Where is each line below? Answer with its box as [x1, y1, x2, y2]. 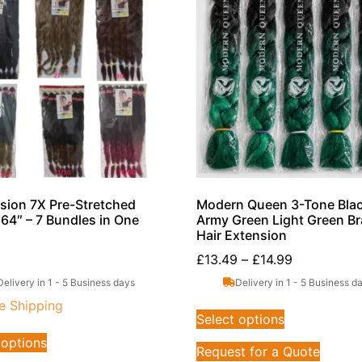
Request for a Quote [196, 343, 321, 360]
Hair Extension [196, 226, 288, 243]
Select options [196, 310, 285, 327]
